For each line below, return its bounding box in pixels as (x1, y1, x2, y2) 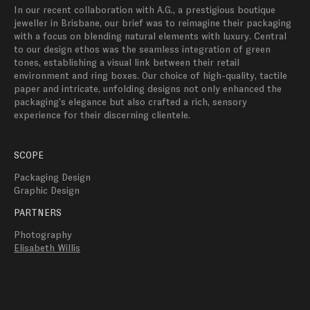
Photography (14, 229, 72, 240)
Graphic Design (14, 185, 80, 196)
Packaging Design (14, 172, 91, 183)
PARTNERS (14, 207, 62, 218)
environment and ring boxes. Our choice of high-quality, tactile (14, 70, 290, 81)
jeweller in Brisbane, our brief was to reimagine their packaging (14, 17, 294, 28)
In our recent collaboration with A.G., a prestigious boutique (14, 4, 278, 15)
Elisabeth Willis (14, 242, 80, 253)
